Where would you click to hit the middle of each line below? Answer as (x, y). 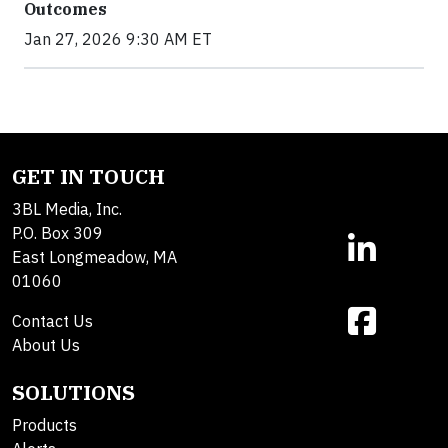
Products (44, 425)
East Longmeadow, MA (94, 257)
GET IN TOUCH (88, 177)
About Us (46, 345)
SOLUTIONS (73, 393)
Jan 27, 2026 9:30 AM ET (118, 39)
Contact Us (52, 321)
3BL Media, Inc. (67, 209)
